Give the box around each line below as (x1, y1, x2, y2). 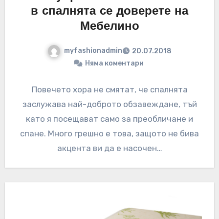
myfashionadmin (64, 46, 122, 55)
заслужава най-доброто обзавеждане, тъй (22, 99, 197, 109)
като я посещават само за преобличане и (26, 113, 193, 124)
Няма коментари (85, 59, 144, 67)
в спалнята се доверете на (31, 6, 188, 18)
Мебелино (80, 21, 139, 33)
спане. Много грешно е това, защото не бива (20, 128, 199, 138)
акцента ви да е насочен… (57, 143, 162, 153)
